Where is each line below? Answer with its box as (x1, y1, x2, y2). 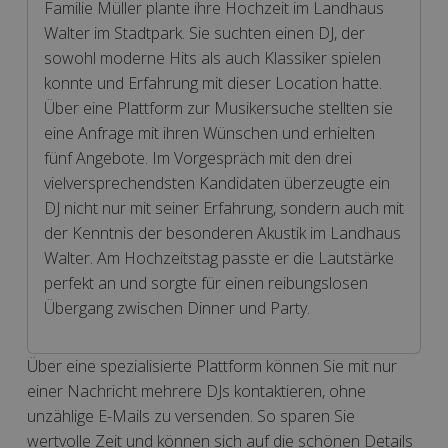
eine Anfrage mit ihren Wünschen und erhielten (44, 122, 375, 144)
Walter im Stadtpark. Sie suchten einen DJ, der (44, 22, 365, 44)
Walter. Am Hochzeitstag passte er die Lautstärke (44, 247, 394, 269)
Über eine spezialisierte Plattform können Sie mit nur (27, 355, 397, 377)
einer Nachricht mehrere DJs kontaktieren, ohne (27, 380, 366, 402)
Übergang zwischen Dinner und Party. (44, 297, 310, 319)
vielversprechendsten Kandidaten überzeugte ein (44, 172, 390, 194)
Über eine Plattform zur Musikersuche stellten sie (44, 97, 393, 119)
